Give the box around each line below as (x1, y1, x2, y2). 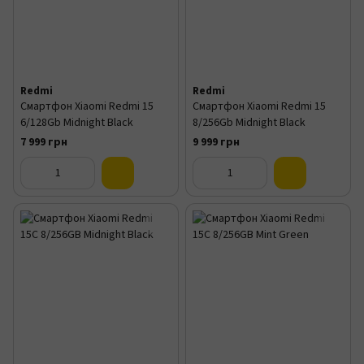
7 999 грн (20, 134, 67, 150)
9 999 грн (193, 134, 240, 150)
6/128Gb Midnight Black (20, 115, 133, 131)
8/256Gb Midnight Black (193, 115, 305, 131)
